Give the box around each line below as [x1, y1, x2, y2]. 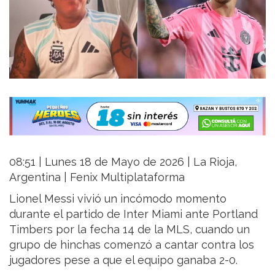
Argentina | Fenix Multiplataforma [9, 170, 185, 184]
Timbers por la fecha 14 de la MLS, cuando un [9, 222, 250, 236]
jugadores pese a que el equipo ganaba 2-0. [9, 253, 238, 266]
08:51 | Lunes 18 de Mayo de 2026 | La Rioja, [9, 155, 237, 168]
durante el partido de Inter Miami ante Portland [9, 207, 258, 220]
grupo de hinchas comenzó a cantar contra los [9, 238, 254, 251]
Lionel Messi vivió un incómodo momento [9, 192, 227, 205]
